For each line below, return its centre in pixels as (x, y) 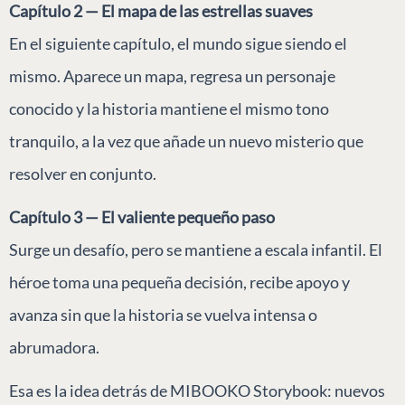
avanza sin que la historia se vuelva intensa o (163, 314)
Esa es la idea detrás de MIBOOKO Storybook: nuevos (197, 390)
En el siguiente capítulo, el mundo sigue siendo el (178, 43)
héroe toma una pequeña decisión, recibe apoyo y (179, 282)
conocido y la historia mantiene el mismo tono (169, 108)
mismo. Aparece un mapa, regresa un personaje (172, 75)
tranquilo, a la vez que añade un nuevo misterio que (186, 141)
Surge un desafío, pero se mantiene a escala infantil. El (196, 249)
